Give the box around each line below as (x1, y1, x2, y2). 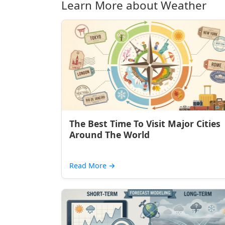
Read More (69, 161, 108, 170)
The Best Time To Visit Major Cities (69, 118, 220, 130)
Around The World (69, 129, 150, 141)
